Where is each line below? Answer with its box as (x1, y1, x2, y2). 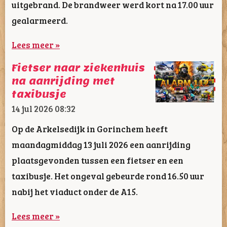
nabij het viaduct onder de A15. (12, 185, 138, 198)
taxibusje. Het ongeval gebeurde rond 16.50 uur (12, 170, 204, 182)
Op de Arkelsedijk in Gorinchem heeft (12, 123, 168, 135)
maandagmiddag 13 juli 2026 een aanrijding (12, 138, 191, 151)
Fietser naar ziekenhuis (12, 62, 145, 74)
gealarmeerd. (12, 14, 68, 26)
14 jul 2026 (12, 102, 53, 115)
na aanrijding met (12, 75, 115, 88)
